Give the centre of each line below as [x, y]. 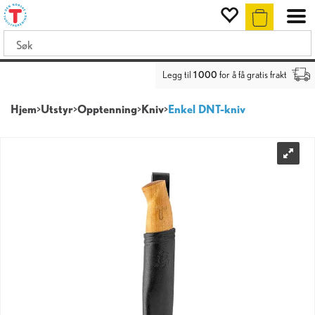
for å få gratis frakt [252, 75]
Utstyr [57, 109]
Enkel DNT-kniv [207, 109]
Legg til [178, 75]
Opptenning [107, 109]
